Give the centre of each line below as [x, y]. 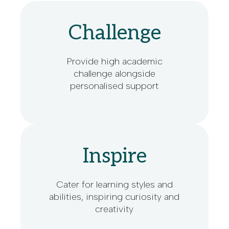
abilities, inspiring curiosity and [114, 197]
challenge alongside [114, 73]
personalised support [114, 86]
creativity [114, 209]
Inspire [114, 156]
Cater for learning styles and [114, 184]
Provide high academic [114, 61]
